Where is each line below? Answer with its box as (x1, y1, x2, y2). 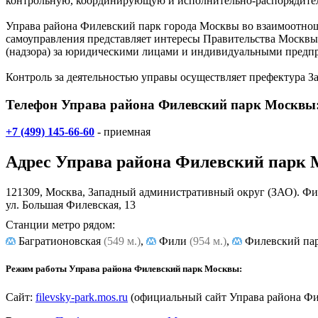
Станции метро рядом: (6, 219, 115, 231)
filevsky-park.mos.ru (35, 290, 128, 303)
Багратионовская (16, 235, 104, 248)
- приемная (94, 126, 150, 138)
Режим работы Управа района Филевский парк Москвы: (6, 263, 242, 275)
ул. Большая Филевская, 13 (6, 199, 136, 212)
